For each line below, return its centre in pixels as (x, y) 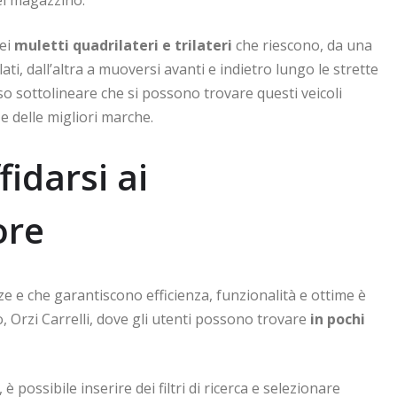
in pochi (338, 319)
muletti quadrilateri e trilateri (123, 45)
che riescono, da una (302, 45)
